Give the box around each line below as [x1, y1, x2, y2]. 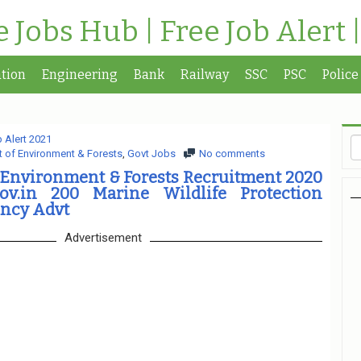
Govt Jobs [127, 147, 176, 160]
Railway [180, 67, 229, 82]
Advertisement [64, 230, 142, 245]
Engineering [42, 67, 118, 82]
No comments [198, 147, 265, 160]
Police [322, 67, 359, 82]
